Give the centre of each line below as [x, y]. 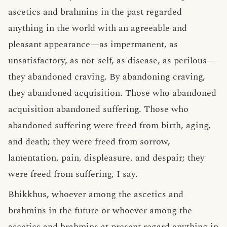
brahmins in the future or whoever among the [100, 211]
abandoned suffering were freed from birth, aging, [109, 125]
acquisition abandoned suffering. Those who [98, 109]
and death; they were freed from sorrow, [89, 142]
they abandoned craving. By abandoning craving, [107, 77]
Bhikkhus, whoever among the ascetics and [96, 194]
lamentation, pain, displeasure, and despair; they [106, 158]
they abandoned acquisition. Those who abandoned [112, 93]
